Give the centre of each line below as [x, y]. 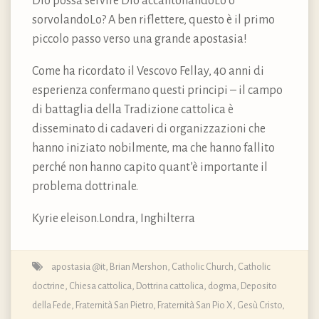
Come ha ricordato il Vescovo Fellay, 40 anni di [148, 71]
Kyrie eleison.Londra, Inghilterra [114, 218]
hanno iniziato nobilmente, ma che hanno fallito [153, 148]
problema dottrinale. [85, 186]
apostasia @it [78, 266]
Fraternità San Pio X [195, 305]
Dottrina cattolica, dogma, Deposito [206, 286]
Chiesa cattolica [100, 286]
